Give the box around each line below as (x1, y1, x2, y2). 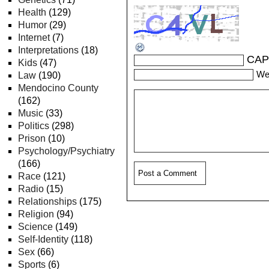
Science (18, 222, 53, 232)
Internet (18, 32, 50, 43)
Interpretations (18, 45, 79, 55)
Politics (18, 121, 49, 131)
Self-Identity (18, 234, 68, 244)
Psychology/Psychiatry (18, 146, 115, 156)
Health (18, 7, 46, 17)
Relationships (18, 196, 77, 207)
